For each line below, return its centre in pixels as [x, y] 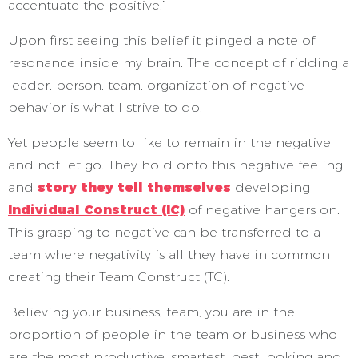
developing [270, 187]
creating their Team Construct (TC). [119, 277]
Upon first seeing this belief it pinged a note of [161, 40]
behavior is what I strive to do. [105, 107]
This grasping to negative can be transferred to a [164, 232]
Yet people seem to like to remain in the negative [169, 143]
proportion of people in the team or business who [173, 334]
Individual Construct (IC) [96, 210]
